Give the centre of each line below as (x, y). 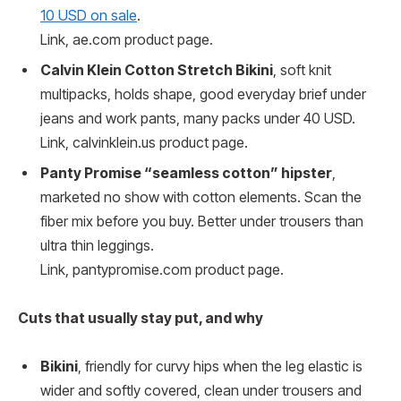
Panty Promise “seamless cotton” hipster (186, 174)
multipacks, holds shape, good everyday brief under (203, 95)
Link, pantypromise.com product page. (162, 270)
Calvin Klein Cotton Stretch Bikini (157, 71)
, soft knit (302, 71)
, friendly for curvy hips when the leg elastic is (220, 366)
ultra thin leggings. (97, 246)
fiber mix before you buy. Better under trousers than (202, 222)
